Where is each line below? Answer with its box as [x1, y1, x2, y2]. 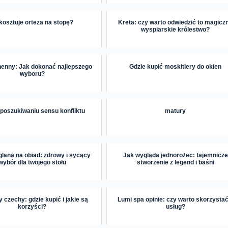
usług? [165, 203, 185, 211]
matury [165, 107, 186, 115]
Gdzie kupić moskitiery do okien [129, 63, 222, 71]
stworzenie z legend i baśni [136, 159, 214, 166]
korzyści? [18, 203, 47, 211]
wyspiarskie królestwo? [141, 26, 210, 34]
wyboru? [19, 70, 45, 78]
